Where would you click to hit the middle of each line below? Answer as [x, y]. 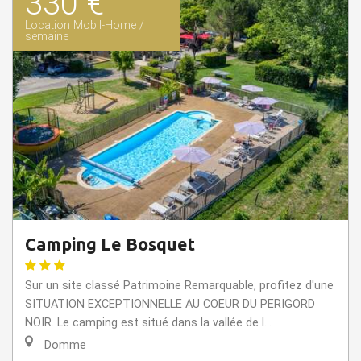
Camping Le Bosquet [110, 245]
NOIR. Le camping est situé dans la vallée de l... [148, 323]
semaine [47, 37]
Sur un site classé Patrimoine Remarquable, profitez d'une [179, 286]
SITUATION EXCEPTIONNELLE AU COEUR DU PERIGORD [170, 305]
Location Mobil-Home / [85, 26]
